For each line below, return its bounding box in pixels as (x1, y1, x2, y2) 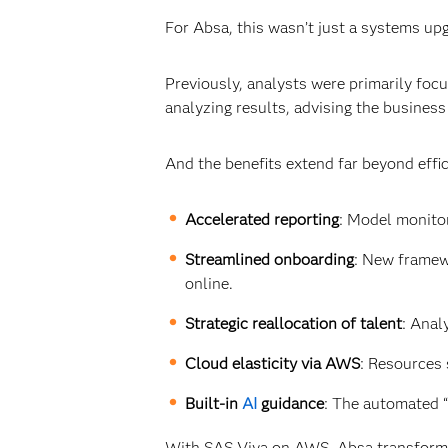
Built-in (184, 394, 242, 413)
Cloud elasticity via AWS (184, 354, 360, 373)
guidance (256, 394, 324, 413)
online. (184, 274, 233, 293)
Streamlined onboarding (184, 250, 354, 269)
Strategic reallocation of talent (184, 314, 402, 333)
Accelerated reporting (184, 210, 339, 229)
